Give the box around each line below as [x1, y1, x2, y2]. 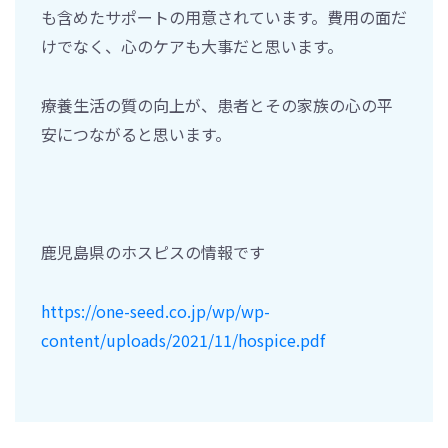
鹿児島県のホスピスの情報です [41, 239, 265, 264]
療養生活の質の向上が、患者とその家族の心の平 [41, 92, 393, 117]
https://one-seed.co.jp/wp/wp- [41, 298, 270, 323]
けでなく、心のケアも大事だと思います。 [41, 33, 343, 58]
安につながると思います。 [41, 121, 231, 146]
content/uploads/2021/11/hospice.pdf [41, 327, 325, 352]
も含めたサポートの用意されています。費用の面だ [41, 4, 407, 29]
